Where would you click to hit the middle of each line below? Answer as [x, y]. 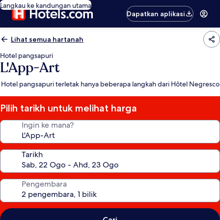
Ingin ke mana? [48, 125]
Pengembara [44, 184]
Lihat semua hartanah [47, 39]
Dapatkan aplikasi [156, 14]
